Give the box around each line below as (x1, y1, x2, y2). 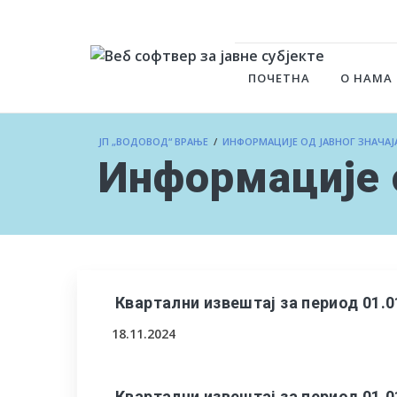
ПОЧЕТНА (248, 70, 311, 86)
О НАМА (340, 70, 393, 86)
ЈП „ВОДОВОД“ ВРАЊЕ (98, 135, 208, 148)
